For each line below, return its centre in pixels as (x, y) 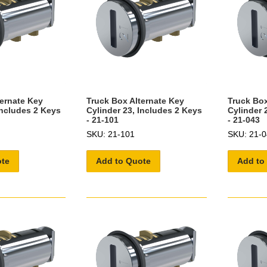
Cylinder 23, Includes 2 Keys (144, 110)
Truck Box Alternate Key (135, 100)
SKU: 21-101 (110, 134)
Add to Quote (123, 161)
